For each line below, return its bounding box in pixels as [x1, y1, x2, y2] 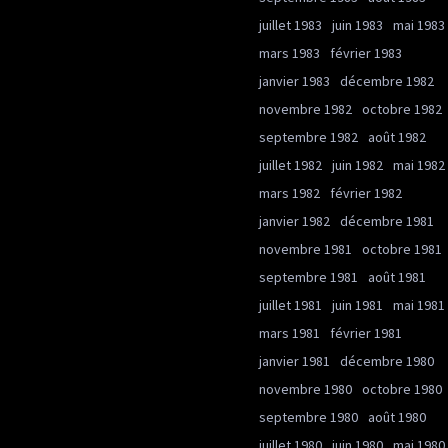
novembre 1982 [259, 100, 352, 118]
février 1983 [330, 44, 402, 62]
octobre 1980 [362, 380, 442, 398]
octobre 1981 [362, 240, 442, 258]
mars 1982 [259, 184, 320, 202]
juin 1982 [332, 156, 383, 174]
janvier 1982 [259, 212, 330, 230]
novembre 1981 [259, 240, 352, 258]
